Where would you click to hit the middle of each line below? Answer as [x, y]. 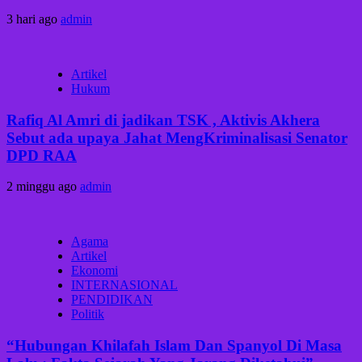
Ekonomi [95, 271]
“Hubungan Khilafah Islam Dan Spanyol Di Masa [174, 346]
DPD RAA [42, 155]
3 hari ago [34, 19]
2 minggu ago [43, 187]
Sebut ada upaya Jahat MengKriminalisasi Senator [177, 137]
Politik [88, 314]
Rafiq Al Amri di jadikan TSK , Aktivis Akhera [163, 120]
